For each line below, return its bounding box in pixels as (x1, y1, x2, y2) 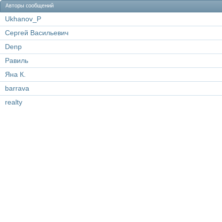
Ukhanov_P (5, 15, 41, 23)
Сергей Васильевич (5, 29, 68, 37)
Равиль (5, 56, 28, 64)
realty (5, 98, 22, 106)
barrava (5, 84, 29, 92)
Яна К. (5, 70, 26, 78)
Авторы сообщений (5, 3, 54, 9)
